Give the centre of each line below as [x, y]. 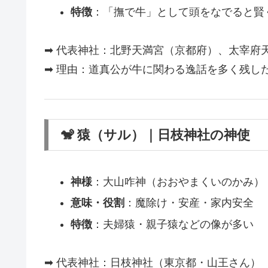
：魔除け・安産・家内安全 [189, 203]
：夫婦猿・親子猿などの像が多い [173, 224]
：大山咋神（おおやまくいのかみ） [178, 182]
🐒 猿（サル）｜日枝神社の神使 [155, 135]
